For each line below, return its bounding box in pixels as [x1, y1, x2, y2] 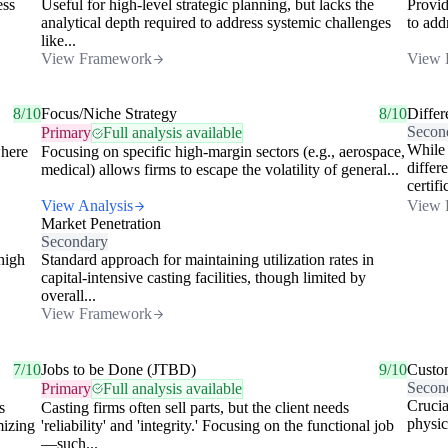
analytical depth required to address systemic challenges [40, 14, 391, 32]
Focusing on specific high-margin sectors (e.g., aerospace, [40, 143, 405, 161]
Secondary [40, 233, 108, 251]
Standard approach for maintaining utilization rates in [40, 251, 374, 269]
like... [40, 32, 76, 50]
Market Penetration [40, 215, 161, 233]
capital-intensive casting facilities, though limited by [40, 269, 366, 287]
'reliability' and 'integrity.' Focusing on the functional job [40, 416, 394, 434]
